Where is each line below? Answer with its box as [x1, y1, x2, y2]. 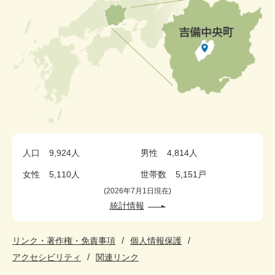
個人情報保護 [130, 236, 182, 246]
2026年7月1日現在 [106, 187, 169, 196]
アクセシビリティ [12, 252, 81, 263]
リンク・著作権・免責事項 [12, 236, 115, 246]
